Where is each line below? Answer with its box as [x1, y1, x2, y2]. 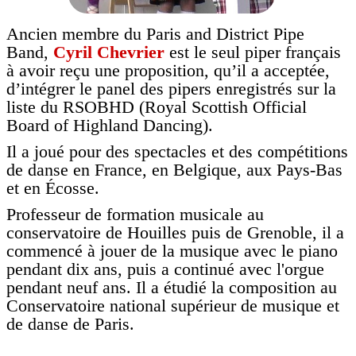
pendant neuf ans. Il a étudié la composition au [6, 277, 337, 297]
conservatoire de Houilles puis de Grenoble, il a [6, 222, 344, 242]
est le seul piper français [164, 42, 341, 62]
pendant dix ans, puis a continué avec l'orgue [6, 259, 324, 279]
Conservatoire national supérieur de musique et [6, 296, 339, 315]
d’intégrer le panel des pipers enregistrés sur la [6, 79, 336, 99]
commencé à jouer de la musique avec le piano [6, 241, 338, 261]
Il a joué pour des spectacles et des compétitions [6, 141, 348, 161]
